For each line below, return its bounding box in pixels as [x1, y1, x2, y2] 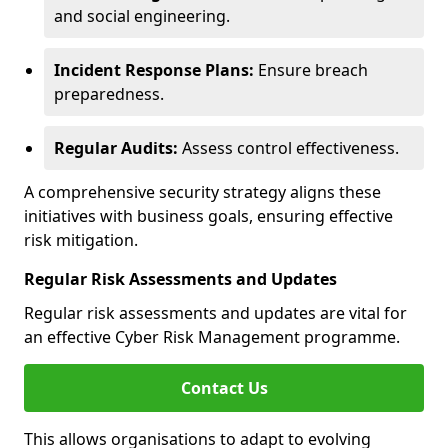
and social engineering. [54, 5, 230, 27]
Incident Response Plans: [54, 59, 254, 81]
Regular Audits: [54, 137, 178, 159]
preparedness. [54, 83, 164, 105]
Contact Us [180, 377, 268, 399]
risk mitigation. [24, 229, 138, 251]
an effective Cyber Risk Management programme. [24, 326, 400, 348]
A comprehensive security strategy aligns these [24, 181, 381, 203]
